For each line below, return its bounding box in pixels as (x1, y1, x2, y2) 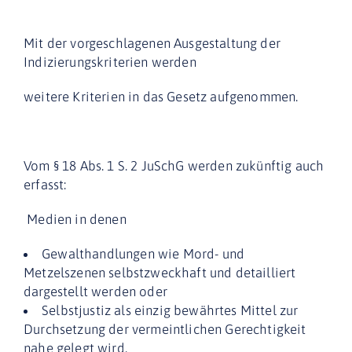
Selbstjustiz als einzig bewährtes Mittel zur (42, 302, 299, 319)
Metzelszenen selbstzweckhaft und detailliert (24, 265, 296, 281)
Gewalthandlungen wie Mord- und (42, 246, 245, 262)
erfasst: (24, 177, 67, 193)
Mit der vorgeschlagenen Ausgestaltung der (24, 35, 280, 52)
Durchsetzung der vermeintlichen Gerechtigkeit (24, 321, 306, 338)
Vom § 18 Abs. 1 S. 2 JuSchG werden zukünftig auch (24, 158, 324, 174)
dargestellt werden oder (24, 284, 167, 300)
